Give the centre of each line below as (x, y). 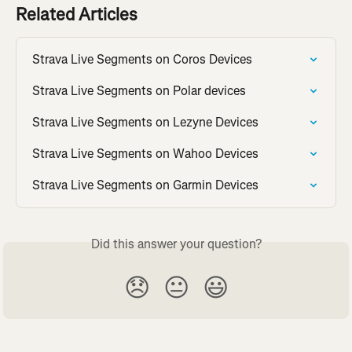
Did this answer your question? (176, 244)
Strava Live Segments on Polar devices (139, 90)
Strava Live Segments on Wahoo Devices (145, 153)
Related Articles (77, 14)
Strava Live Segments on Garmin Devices (145, 185)
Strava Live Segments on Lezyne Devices (145, 122)
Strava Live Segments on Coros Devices (142, 59)
